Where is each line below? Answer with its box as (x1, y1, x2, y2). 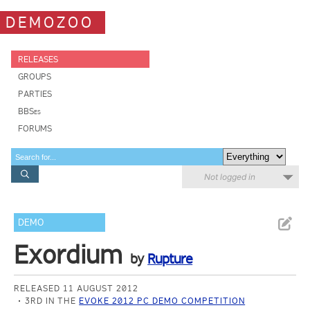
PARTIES (18, 89, 52, 99)
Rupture (147, 250, 193, 267)
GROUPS (18, 71, 51, 82)
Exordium (14, 239, 123, 270)
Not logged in (204, 172, 255, 182)
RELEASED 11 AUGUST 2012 (14, 283, 139, 293)
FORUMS (18, 123, 52, 134)
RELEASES (18, 54, 58, 64)
